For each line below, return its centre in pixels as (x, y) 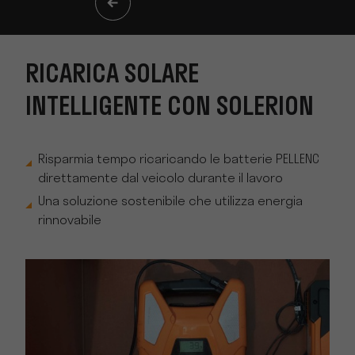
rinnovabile (70, 221)
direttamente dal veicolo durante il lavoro (160, 179)
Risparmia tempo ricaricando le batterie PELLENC (179, 160)
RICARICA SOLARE (112, 76)
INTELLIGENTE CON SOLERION (170, 108)
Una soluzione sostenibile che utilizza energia (170, 202)
